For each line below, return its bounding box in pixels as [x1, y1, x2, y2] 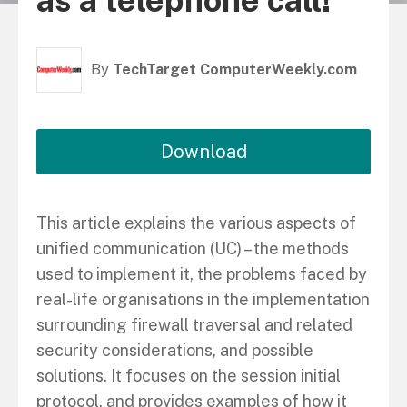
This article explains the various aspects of [36, 213, 356, 233]
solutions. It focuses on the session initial [36, 366, 341, 385]
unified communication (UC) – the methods [36, 239, 349, 258]
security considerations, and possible [36, 341, 313, 360]
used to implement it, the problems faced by [36, 264, 367, 283]
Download [160, 141, 247, 163]
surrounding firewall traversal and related [36, 315, 352, 334]
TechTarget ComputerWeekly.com [113, 61, 357, 78]
